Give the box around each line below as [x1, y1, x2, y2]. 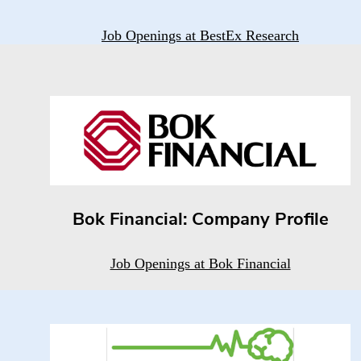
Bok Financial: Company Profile [72, 211, 329, 230]
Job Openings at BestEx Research [102, 27, 299, 44]
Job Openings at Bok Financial [110, 255, 291, 272]
